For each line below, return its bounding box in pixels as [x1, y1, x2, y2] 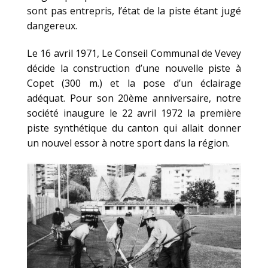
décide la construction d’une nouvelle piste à [27, 61, 241, 75]
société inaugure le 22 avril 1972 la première [27, 106, 241, 120]
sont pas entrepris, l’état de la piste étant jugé [27, 4, 241, 17]
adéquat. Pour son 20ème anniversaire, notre [27, 91, 241, 105]
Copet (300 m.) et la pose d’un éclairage [27, 76, 241, 90]
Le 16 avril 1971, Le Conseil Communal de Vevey [27, 46, 241, 60]
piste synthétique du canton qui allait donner [27, 121, 241, 135]
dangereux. [27, 19, 77, 32]
